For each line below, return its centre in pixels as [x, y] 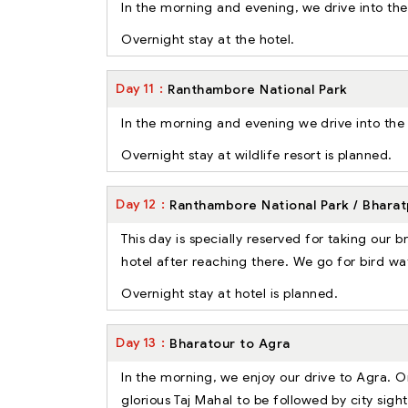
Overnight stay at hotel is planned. [229, 293]
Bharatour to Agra [230, 343]
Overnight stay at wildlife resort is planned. [257, 154]
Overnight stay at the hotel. [208, 39]
